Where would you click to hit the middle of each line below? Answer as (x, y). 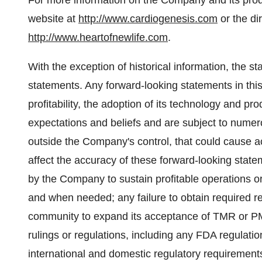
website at (53, 19)
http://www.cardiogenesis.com (148, 19)
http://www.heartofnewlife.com (98, 37)
